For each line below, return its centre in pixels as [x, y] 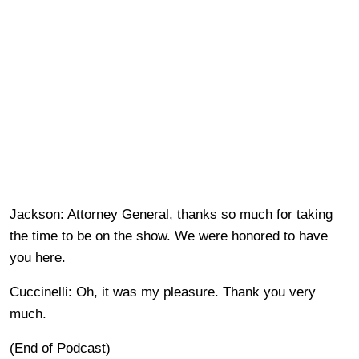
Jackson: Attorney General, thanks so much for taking [171, 214]
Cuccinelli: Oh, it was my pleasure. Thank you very [163, 292]
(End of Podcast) [60, 348]
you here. [38, 258]
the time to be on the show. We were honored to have [169, 236]
